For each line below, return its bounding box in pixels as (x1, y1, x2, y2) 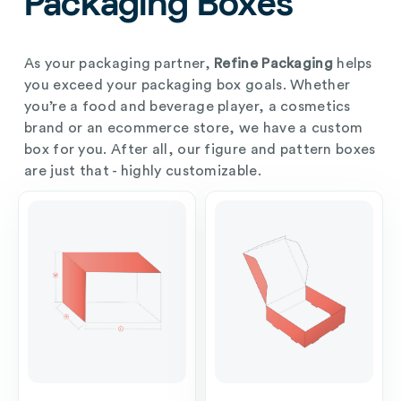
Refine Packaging (214, 55, 333, 71)
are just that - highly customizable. (24, 163, 261, 178)
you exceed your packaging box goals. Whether (24, 77, 351, 92)
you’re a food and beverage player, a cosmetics (24, 98, 351, 114)
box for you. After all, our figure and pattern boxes (24, 141, 376, 157)
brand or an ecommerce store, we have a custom (24, 120, 363, 135)
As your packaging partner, (24, 55, 215, 71)
